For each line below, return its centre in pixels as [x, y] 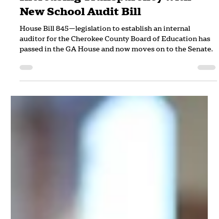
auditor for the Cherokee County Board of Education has [115, 58]
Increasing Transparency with [106, 16]
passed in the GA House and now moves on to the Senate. [117, 69]
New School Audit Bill [81, 31]
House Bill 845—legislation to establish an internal [105, 48]
